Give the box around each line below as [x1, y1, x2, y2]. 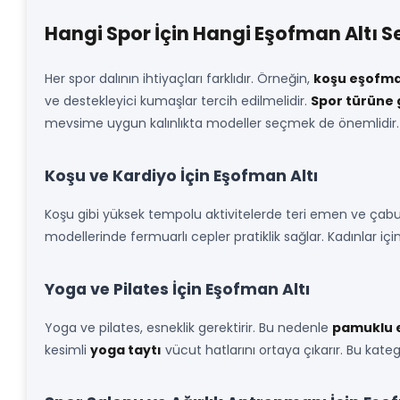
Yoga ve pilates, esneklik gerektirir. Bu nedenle [45, 319, 332, 337]
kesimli [45, 341, 90, 359]
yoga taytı [90, 341, 162, 359]
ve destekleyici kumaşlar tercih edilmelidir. [45, 92, 311, 110]
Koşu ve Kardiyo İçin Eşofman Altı [45, 165, 318, 187]
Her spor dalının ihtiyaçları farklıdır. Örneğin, [45, 70, 313, 87]
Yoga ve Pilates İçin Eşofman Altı [45, 279, 310, 300]
